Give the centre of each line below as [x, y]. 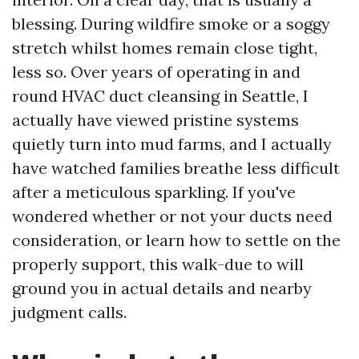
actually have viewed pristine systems [155, 120]
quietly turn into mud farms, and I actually [172, 144]
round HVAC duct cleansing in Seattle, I [160, 96]
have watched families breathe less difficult [176, 168]
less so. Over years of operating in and [156, 72]
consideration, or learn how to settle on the [176, 240]
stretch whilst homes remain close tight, [165, 48]
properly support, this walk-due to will [158, 264]
